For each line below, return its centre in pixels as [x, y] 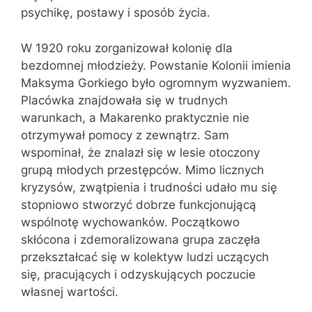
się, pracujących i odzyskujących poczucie [138, 274]
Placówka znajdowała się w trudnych [124, 100]
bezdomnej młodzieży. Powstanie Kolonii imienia [156, 65]
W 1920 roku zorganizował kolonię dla [127, 48]
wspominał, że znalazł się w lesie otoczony [140, 152]
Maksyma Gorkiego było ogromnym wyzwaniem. [156, 83]
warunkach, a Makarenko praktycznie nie [135, 117]
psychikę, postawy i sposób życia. [116, 13]
